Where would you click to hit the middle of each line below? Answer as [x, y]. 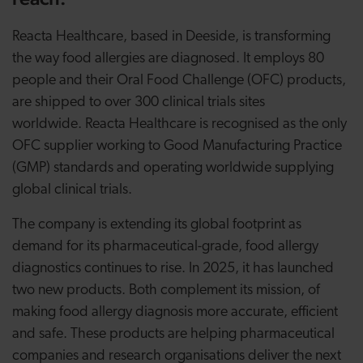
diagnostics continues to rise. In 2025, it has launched [173, 269]
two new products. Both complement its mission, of [166, 290]
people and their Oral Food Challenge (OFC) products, [179, 81]
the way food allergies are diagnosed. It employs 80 [168, 59]
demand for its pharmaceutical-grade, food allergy [165, 247]
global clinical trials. [74, 190]
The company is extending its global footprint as [157, 225]
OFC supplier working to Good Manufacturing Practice [177, 146]
